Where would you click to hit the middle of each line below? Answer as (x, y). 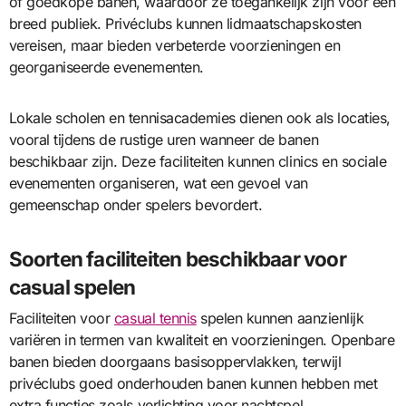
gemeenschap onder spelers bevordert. (135, 205)
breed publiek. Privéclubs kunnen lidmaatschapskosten (185, 24)
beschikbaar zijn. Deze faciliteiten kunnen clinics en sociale (198, 162)
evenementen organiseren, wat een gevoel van (158, 184)
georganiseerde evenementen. (106, 68)
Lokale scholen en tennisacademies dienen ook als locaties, (199, 118)
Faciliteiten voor (61, 318)
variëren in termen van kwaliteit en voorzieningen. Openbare (202, 339)
